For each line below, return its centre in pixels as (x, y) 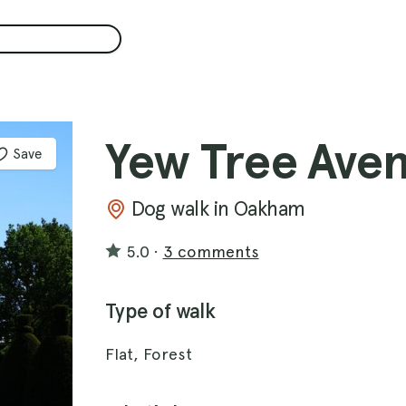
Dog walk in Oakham (218, 208)
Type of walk (160, 311)
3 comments (211, 251)
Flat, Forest (149, 354)
